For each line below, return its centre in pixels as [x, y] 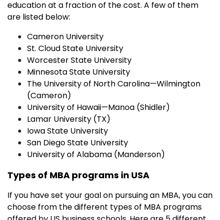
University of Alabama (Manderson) [96, 154]
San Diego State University [78, 142]
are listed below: [39, 17]
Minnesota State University [79, 72]
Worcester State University [79, 60]
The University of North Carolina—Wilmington [114, 83]
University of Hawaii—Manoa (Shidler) [98, 107]
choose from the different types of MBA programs [105, 207]
